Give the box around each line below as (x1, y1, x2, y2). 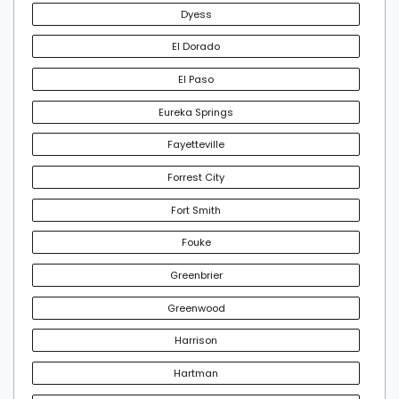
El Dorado (172, 39, 220, 54)
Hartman (174, 365, 218, 380)
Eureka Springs (159, 104, 233, 119)
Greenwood (167, 300, 225, 315)
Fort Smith (171, 202, 221, 217)
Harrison (175, 333, 217, 348)
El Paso (178, 71, 214, 86)
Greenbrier (169, 267, 223, 282)
